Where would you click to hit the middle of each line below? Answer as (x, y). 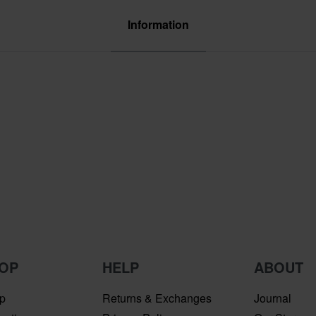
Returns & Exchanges (157, 298)
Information (158, 24)
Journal (272, 298)
